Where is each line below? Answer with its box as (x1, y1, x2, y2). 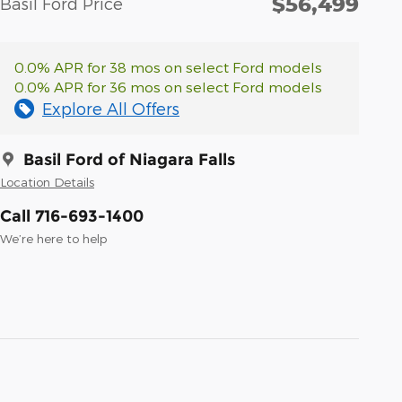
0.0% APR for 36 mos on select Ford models (14, 78, 322, 96)
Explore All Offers (42, 99, 179, 118)
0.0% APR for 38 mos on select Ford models (14, 58, 322, 76)
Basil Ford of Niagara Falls (23, 150, 235, 170)
